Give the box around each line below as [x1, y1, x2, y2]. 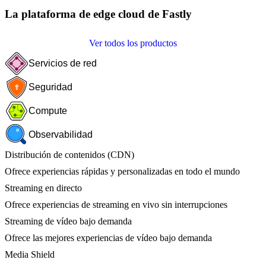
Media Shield [5, 249, 55, 259]
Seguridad [28, 81, 72, 92]
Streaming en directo [5, 182, 82, 193]
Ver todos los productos [89, 37, 177, 48]
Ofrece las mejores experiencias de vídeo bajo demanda [5, 232, 212, 243]
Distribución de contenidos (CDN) [5, 149, 134, 160]
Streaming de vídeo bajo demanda [5, 216, 132, 226]
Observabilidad [28, 129, 93, 140]
